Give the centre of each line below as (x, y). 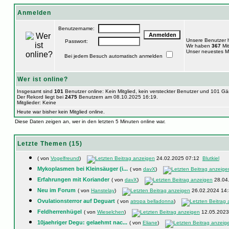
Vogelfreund (65, 158)
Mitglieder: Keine (36, 102)
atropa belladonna (152, 201)
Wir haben (199, 46)
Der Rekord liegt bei (41, 97)
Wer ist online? (42, 79)
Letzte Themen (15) (50, 144)
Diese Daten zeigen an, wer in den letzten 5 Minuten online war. (90, 121)
